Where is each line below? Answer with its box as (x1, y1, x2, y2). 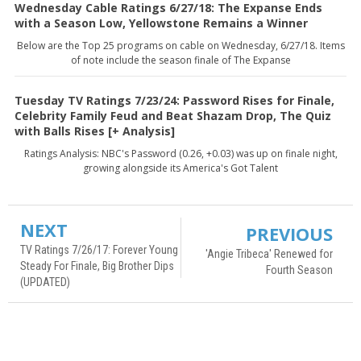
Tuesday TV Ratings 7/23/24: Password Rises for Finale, (15, 92, 334, 108)
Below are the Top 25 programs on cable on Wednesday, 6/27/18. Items (16, 38, 345, 52)
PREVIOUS (246, 221, 333, 246)
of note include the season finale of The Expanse (70, 52, 291, 67)
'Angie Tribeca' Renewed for (205, 247, 333, 260)
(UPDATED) (20, 275, 70, 288)
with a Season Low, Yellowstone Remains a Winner (15, 15, 308, 31)
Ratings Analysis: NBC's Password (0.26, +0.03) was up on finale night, (23, 146, 338, 160)
